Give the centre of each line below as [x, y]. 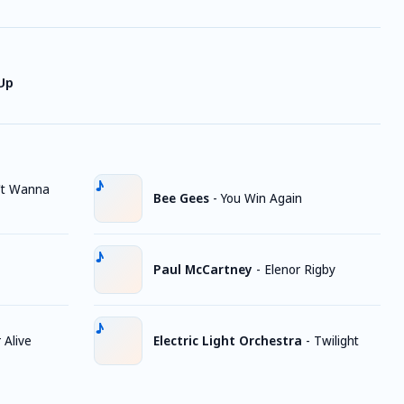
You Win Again [262, 198]
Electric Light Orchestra [228, 340]
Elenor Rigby [300, 269]
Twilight [336, 340]
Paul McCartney [203, 269]
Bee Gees [181, 198]
